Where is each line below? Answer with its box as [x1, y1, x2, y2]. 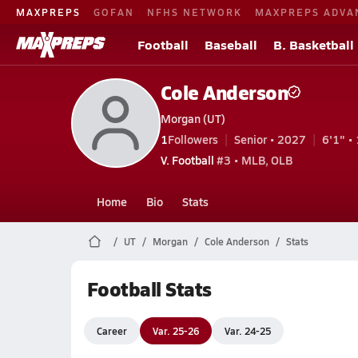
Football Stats [86, 275, 212, 302]
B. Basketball [273, 35, 354, 54]
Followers [167, 130, 218, 147]
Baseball [205, 35, 257, 54]
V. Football [160, 151, 214, 168]
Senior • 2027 [233, 130, 306, 147]
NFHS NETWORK [147, 5, 242, 18]
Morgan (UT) [160, 109, 225, 126]
